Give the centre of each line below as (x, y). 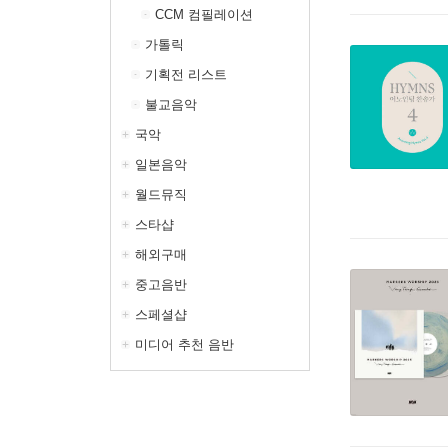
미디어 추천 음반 (184, 344)
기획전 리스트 (186, 74)
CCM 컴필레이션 (204, 14)
